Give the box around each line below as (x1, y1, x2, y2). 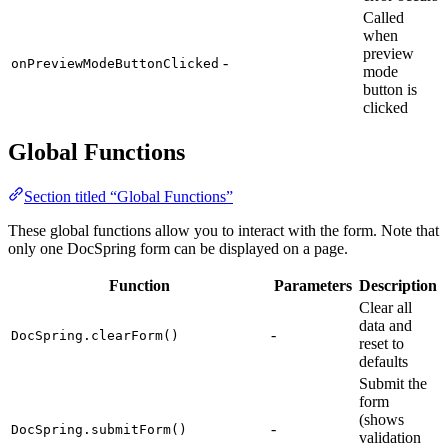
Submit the (359, 375, 427, 393)
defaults (359, 353, 408, 371)
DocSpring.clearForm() (11, 328, 179, 344)
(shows (359, 411, 404, 429)
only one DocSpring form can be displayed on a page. (8, 240, 348, 258)
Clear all (359, 299, 412, 317)
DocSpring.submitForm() (11, 422, 187, 438)
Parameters (274, 277, 352, 295)
